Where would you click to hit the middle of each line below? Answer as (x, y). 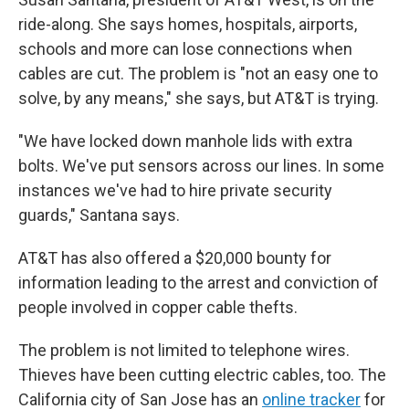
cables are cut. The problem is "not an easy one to (198, 74)
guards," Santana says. (99, 215)
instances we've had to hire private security (175, 191)
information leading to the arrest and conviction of (199, 283)
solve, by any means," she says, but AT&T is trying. (199, 99)
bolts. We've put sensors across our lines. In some (201, 166)
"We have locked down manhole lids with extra (185, 142)
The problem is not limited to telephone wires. (184, 351)
